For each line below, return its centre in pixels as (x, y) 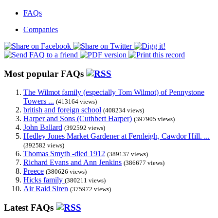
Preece (34, 171)
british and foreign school (62, 110)
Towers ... (39, 101)
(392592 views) (85, 128)
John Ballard (43, 127)
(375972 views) (91, 189)
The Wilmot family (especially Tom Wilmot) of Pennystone (114, 92)
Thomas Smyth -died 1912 (64, 154)
